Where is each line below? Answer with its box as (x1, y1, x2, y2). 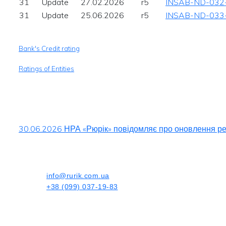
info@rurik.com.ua (46, 172, 109, 180)
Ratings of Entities (19, 65, 74, 73)
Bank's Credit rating (19, 44, 80, 52)
